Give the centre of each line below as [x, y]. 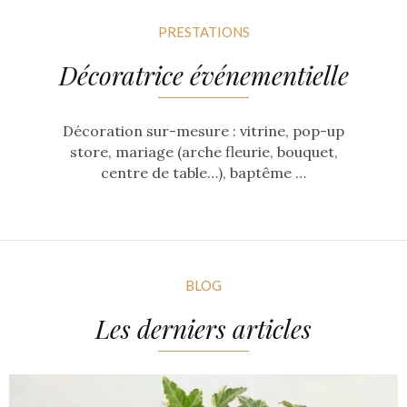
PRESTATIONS [203, 32]
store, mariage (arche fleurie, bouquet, [203, 152]
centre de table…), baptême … [203, 173]
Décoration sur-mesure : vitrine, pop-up [203, 131]
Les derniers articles [203, 328]
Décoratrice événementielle [203, 75]
